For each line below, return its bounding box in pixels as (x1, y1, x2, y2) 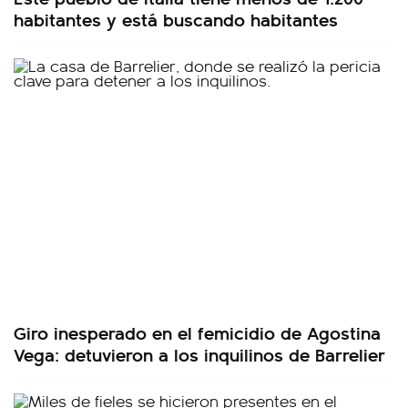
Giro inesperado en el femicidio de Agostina (14, 318, 381, 345)
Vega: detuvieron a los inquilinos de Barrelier (14, 340, 385, 367)
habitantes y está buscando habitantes (14, 5, 338, 32)
